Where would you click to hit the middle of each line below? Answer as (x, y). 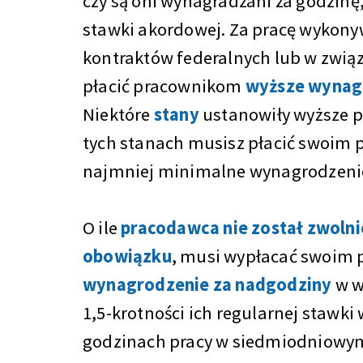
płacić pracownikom (164, 86)
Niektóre (118, 114)
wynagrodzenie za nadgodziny (207, 284)
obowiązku (127, 256)
